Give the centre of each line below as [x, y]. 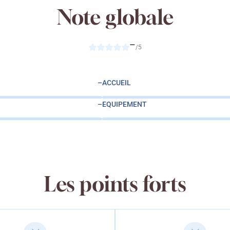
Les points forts [115, 184]
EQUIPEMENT [124, 104]
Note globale [115, 17]
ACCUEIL [117, 83]
